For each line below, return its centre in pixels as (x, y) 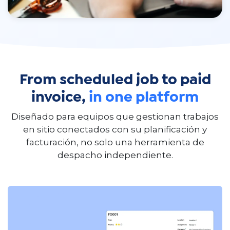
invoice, (60, 98)
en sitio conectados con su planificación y (115, 130)
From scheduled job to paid (115, 80)
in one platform (144, 98)
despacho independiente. (115, 155)
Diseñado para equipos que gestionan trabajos (115, 117)
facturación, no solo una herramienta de (115, 142)
